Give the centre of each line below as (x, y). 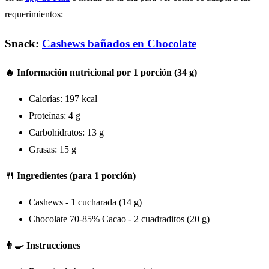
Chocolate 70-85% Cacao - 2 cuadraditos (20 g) (119, 219)
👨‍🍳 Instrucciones (43, 246)
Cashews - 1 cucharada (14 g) (85, 202)
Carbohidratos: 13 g (66, 133)
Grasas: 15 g (53, 150)
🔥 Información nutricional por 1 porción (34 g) (101, 73)
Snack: (23, 43)
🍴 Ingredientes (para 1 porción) (70, 176)
